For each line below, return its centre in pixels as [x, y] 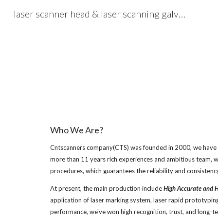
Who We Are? [76, 130]
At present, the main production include [107, 188]
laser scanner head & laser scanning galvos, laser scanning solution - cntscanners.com [182, 14]
